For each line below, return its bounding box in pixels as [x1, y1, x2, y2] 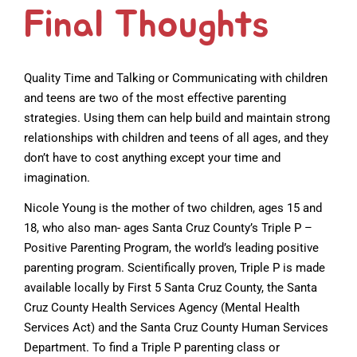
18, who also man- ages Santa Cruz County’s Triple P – [24, 220, 312, 235]
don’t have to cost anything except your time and [24, 150, 280, 165]
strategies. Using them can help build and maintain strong [24, 110, 330, 125]
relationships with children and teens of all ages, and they [24, 130, 328, 145]
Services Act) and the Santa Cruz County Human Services [24, 320, 328, 335]
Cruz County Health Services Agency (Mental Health [24, 300, 300, 315]
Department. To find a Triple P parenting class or [24, 339, 280, 355]
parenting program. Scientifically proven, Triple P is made [24, 260, 325, 275]
